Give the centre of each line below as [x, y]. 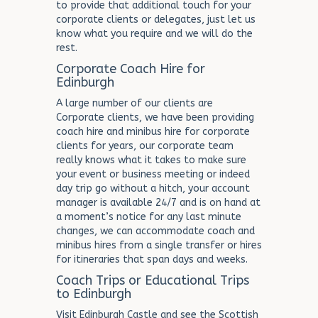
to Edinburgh [94, 294]
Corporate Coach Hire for [131, 69]
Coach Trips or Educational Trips [153, 280]
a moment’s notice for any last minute [149, 217]
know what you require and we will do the [154, 34]
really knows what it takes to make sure [151, 160]
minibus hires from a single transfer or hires [159, 245]
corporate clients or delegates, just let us [156, 20]
